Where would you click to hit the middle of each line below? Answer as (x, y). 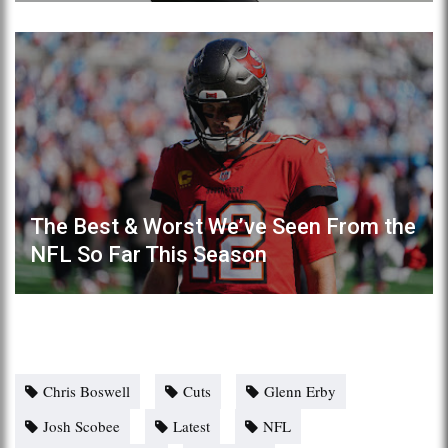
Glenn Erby (300, 390)
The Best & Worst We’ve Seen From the (223, 226)
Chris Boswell (86, 390)
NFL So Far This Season (148, 254)
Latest (191, 425)
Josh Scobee (81, 425)
